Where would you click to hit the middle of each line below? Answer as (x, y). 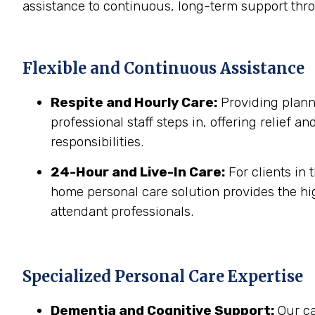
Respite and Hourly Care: (134, 102)
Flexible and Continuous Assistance (163, 68)
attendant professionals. (122, 211)
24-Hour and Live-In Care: (138, 172)
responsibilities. (97, 142)
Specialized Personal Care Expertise (163, 276)
